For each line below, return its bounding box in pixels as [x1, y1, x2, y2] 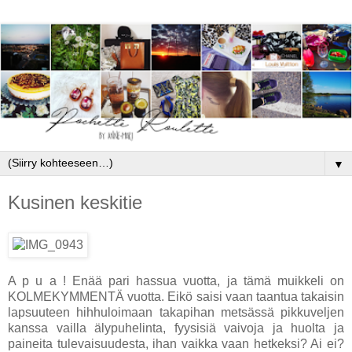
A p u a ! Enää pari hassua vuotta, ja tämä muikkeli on [8, 274, 344, 288]
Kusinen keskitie [8, 192, 142, 214]
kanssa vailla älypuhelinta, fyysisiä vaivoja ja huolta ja [8, 321, 344, 335]
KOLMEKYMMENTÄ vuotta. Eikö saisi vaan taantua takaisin [8, 290, 344, 304]
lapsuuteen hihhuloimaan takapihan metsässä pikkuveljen [8, 306, 344, 320]
